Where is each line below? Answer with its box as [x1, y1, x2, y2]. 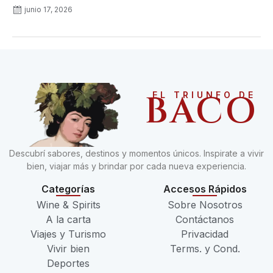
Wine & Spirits [36, 199, 101, 211]
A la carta [46, 213, 91, 226]
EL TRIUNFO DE [152, 89, 256, 100]
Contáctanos [175, 213, 234, 226]
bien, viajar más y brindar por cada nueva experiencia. [27, 160, 246, 171]
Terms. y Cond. [169, 243, 240, 255]
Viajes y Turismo [30, 228, 106, 241]
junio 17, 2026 [24, 4, 73, 14]
